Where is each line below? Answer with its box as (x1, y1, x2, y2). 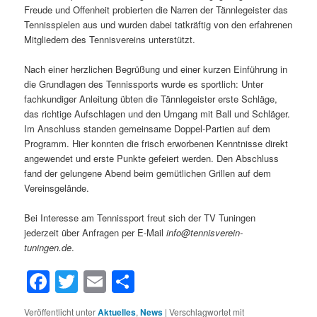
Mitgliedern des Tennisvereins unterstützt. (24, 32, 196, 46)
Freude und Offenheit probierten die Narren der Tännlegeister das (24, 2, 289, 16)
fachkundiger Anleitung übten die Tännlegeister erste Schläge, (24, 91, 278, 105)
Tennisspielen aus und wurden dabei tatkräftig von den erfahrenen (24, 17, 293, 31)
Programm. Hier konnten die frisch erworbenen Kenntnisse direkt (24, 136, 289, 150)
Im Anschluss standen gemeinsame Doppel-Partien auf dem (24, 121, 271, 135)
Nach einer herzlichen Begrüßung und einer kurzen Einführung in (24, 62, 288, 76)
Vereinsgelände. (24, 180, 93, 195)
